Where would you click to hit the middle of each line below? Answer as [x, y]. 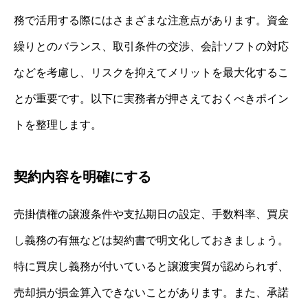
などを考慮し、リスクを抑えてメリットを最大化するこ [151, 73]
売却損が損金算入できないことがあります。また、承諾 [151, 293]
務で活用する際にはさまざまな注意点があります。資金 [151, 21]
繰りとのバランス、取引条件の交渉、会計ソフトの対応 [151, 47]
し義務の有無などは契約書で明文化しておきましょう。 [151, 241]
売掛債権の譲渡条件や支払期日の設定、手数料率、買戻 [151, 214]
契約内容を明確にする [82, 177]
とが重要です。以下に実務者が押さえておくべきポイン [151, 99]
